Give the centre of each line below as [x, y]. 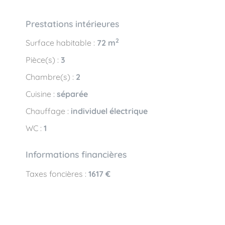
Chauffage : [48, 111]
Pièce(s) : [43, 60]
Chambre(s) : [51, 77]
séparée [72, 94]
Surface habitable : [61, 43]
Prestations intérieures [72, 23]
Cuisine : [41, 94]
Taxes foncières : [57, 174]
